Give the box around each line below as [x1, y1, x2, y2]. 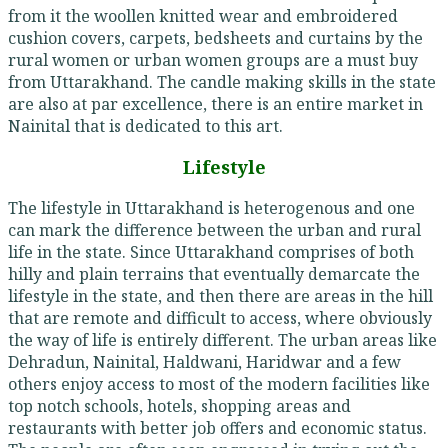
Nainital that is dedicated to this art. [8, 115, 283, 138]
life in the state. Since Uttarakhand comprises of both [8, 241, 414, 264]
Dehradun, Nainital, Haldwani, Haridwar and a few [8, 351, 401, 374]
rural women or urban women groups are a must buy [8, 49, 418, 72]
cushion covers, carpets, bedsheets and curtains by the [8, 27, 423, 50]
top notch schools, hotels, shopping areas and [8, 395, 351, 418]
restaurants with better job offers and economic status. [8, 417, 427, 440]
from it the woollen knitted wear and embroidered [8, 5, 398, 28]
